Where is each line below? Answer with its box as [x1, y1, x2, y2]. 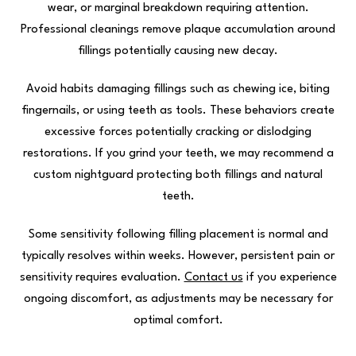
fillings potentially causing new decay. [78, 44, 278, 57]
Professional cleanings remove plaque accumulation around [21, 23, 335, 36]
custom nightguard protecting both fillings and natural [33, 168, 323, 181]
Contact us [184, 271, 243, 284]
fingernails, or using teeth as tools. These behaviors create [21, 104, 335, 117]
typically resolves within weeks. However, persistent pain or [21, 250, 335, 262]
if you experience [242, 271, 337, 284]
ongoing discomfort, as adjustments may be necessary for [23, 292, 333, 305]
